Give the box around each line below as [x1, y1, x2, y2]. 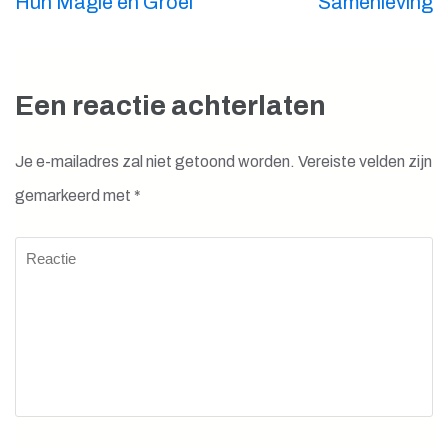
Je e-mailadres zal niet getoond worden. [15, 153, 295, 171]
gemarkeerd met [15, 187, 134, 205]
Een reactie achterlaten [15, 90, 326, 122]
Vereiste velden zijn [298, 153, 432, 171]
